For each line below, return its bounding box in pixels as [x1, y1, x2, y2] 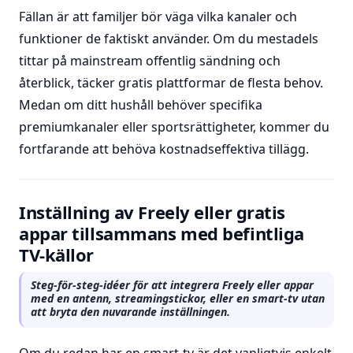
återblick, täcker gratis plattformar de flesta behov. [19, 74, 323, 91]
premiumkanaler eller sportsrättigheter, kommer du [19, 118, 329, 136]
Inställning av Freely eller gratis [19, 200, 286, 224]
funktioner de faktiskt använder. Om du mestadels [19, 30, 318, 47]
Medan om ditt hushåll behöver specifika [19, 96, 262, 113]
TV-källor [19, 243, 95, 266]
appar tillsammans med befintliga [19, 221, 304, 245]
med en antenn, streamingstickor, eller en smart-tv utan [31, 291, 325, 306]
